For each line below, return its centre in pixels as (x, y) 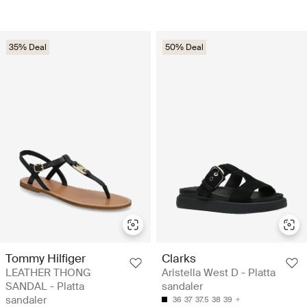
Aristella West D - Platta (219, 272)
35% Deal (28, 47)
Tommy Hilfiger (46, 258)
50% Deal (184, 47)
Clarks (179, 258)
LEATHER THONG (48, 272)
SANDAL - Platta (45, 286)
